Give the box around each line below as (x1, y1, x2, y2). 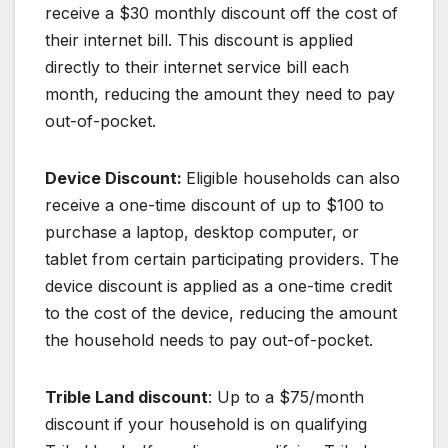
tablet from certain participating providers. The (45, 248, 399, 269)
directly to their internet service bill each (45, 56, 349, 77)
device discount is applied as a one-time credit (45, 275, 392, 296)
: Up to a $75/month (208, 386, 364, 407)
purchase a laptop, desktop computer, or (45, 221, 359, 242)
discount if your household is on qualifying (45, 413, 367, 434)
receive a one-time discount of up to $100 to (45, 194, 384, 215)
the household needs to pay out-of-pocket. (45, 329, 373, 350)
